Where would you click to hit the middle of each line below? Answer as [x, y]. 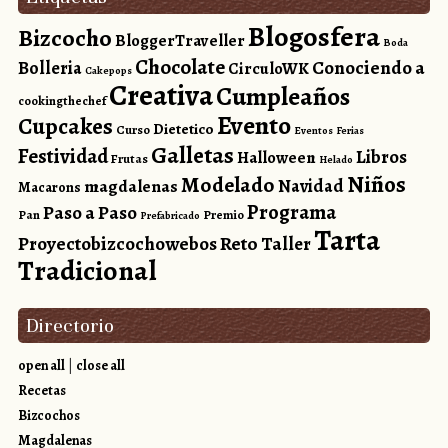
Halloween [276, 158]
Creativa [160, 95]
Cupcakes [65, 127]
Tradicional [86, 271]
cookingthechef [61, 101]
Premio [223, 215]
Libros [381, 157]
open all [41, 366]
